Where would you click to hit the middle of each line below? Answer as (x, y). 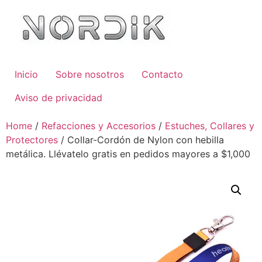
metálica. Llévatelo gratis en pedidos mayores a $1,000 (128, 154)
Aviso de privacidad (58, 98)
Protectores (32, 140)
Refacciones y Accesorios (99, 126)
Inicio (26, 74)
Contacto (162, 74)
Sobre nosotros (90, 74)
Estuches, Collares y (210, 126)
